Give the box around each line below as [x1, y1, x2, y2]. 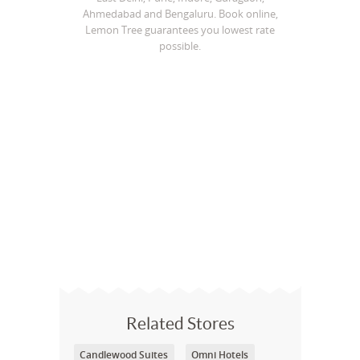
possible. [159, 39, 201, 53]
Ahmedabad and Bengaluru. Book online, [82, 6, 278, 21]
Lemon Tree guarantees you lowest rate [85, 22, 275, 37]
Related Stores [126, 314, 235, 333]
